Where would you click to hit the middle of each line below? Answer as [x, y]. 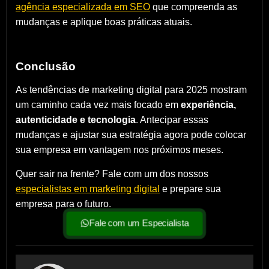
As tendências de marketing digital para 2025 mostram [131, 89]
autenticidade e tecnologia [76, 119]
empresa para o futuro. [63, 204]
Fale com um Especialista [139, 223]
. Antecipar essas [172, 119]
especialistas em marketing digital [88, 189]
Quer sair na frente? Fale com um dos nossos [112, 174]
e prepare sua [190, 189]
